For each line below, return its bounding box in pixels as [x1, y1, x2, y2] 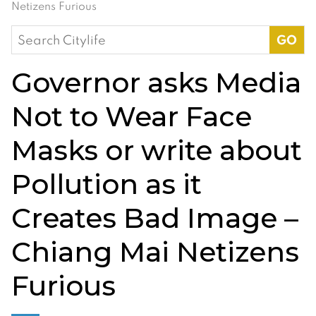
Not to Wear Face [11, 99, 252, 133]
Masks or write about [11, 133, 302, 167]
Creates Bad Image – [11, 200, 298, 235]
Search [11, 26, 54, 43]
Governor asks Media [11, 65, 301, 99]
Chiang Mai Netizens [11, 234, 299, 269]
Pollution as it [11, 166, 202, 201]
